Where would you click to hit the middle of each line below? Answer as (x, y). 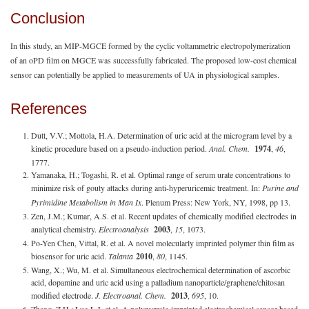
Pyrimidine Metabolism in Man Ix (86, 202)
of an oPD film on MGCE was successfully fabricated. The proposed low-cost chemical (153, 60)
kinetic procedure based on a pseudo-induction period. (120, 148)
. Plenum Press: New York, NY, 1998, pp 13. (216, 202)
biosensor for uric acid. (70, 256)
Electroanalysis (124, 229)
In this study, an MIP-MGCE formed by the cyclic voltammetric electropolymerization (150, 45)
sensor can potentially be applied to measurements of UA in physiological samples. (145, 74)
